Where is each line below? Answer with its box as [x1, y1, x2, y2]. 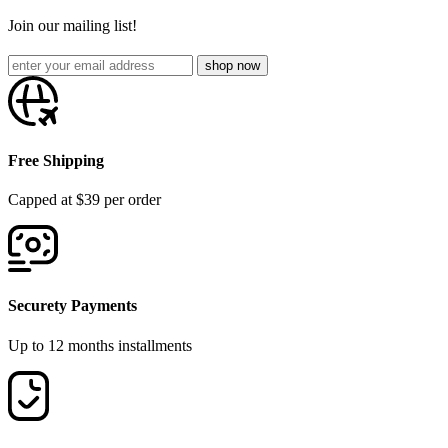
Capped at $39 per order [8, 190, 161, 208]
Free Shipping [8, 151, 104, 169]
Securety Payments [8, 297, 137, 315]
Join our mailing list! [8, 17, 137, 35]
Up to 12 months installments [8, 336, 192, 354]
